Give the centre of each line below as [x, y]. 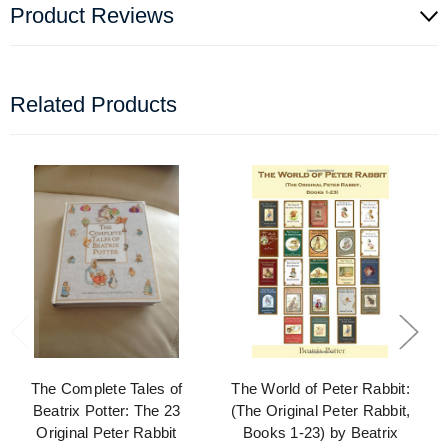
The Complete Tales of [106, 389]
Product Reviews [92, 16]
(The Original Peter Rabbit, [320, 411]
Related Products [93, 105]
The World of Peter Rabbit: [320, 389]
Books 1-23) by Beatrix [320, 433]
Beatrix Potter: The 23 [106, 411]
